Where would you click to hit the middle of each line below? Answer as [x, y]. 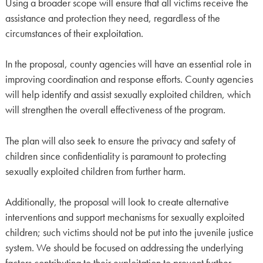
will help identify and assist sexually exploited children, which [128, 95]
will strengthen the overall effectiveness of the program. [115, 110]
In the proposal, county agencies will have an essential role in [128, 64]
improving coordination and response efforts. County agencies [129, 80]
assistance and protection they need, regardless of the [112, 18]
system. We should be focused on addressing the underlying [124, 247]
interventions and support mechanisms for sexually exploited [124, 217]
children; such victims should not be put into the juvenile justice [129, 232]
